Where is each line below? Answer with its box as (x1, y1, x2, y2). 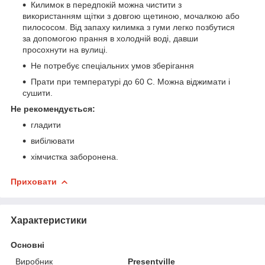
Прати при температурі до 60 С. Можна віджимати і (31, 76, 230, 86)
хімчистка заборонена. (31, 151, 118, 161)
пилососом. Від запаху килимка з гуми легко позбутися (22, 22, 235, 32)
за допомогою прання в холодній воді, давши (22, 33, 198, 43)
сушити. (22, 88, 53, 98)
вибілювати (31, 135, 75, 146)
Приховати (11, 176, 57, 186)
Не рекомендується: (11, 104, 95, 114)
